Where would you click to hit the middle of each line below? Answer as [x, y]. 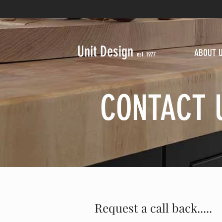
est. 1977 [146, 54]
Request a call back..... [153, 208]
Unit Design [107, 52]
